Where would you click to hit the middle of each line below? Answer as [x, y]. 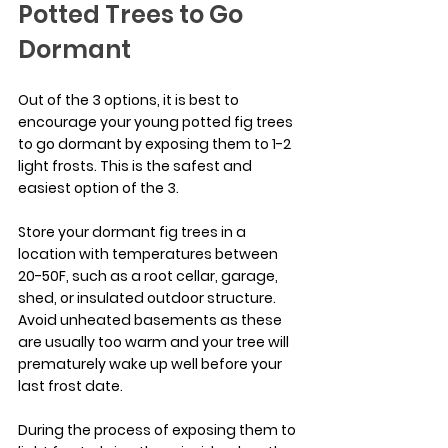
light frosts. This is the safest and [136, 165]
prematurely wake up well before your [151, 363]
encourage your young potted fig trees [157, 121]
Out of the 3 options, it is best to [130, 99]
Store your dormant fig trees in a [133, 231]
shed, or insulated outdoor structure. [148, 297]
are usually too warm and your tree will [155, 341]
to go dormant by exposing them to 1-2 [156, 143]
